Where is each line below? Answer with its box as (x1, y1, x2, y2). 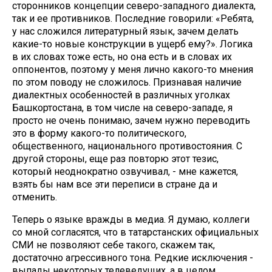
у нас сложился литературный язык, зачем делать (12, 25, 239, 37)
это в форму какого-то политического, (12, 127, 186, 139)
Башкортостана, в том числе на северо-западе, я (12, 102, 233, 114)
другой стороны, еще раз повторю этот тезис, (12, 153, 219, 165)
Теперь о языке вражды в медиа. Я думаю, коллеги (12, 214, 250, 225)
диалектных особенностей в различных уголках (12, 89, 230, 101)
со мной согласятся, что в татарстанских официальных (12, 226, 259, 238)
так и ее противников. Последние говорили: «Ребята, (12, 13, 254, 24)
